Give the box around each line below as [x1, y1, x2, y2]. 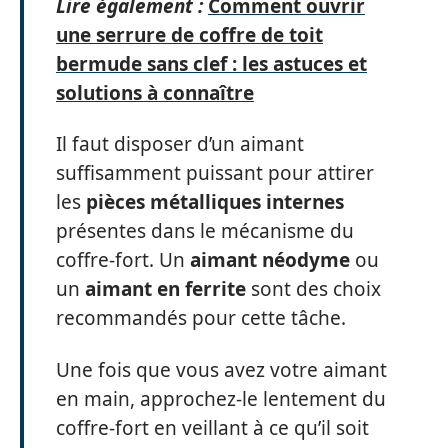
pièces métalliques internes [86, 189, 344, 215]
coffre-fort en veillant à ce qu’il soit [56, 414, 369, 441]
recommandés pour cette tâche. [56, 305, 346, 331]
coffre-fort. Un [56, 247, 190, 273]
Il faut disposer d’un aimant [56, 131, 304, 157]
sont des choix [246, 276, 381, 302]
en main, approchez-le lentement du [56, 385, 386, 412]
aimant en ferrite [85, 276, 246, 302]
